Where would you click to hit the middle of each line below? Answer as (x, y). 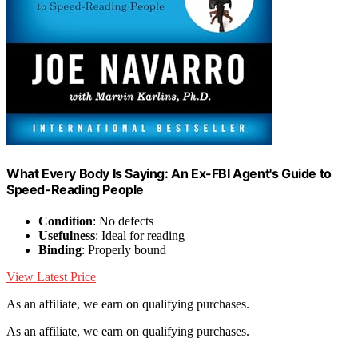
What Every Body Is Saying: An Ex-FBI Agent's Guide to (169, 173)
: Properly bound (124, 250)
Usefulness (67, 236)
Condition (66, 221)
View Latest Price (51, 277)
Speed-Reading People (76, 189)
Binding (60, 250)
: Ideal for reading (140, 236)
